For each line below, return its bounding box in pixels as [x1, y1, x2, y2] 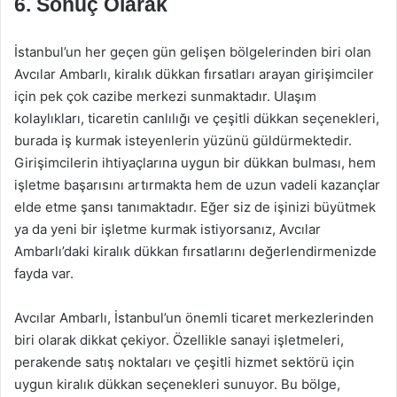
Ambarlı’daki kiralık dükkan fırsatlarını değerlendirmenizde [14, 243, 377, 260]
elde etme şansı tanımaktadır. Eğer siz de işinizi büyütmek [14, 198, 376, 215]
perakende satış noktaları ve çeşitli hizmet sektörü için [14, 354, 354, 370]
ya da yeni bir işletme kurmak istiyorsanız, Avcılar [14, 221, 321, 237]
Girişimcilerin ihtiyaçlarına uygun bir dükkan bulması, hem [14, 154, 376, 171]
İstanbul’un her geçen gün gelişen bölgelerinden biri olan [14, 43, 371, 60]
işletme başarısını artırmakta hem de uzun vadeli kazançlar [14, 176, 380, 193]
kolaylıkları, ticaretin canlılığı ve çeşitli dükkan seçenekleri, [14, 110, 379, 127]
